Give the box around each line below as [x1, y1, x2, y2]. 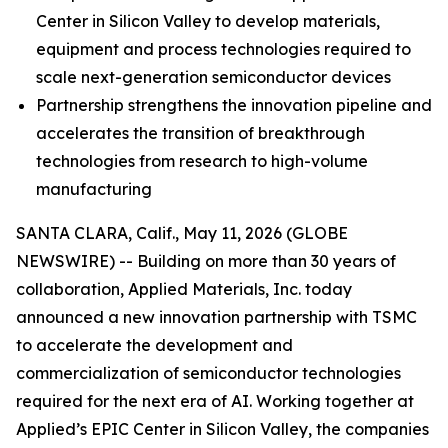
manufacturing [36, 179, 152, 199]
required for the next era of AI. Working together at [16, 391, 414, 411]
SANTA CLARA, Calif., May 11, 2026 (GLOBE [16, 223, 348, 243]
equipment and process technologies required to [36, 39, 411, 59]
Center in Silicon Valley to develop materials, [36, 11, 380, 31]
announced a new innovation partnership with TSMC [16, 307, 417, 327]
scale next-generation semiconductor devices [36, 67, 391, 87]
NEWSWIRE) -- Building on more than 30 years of [16, 251, 396, 271]
